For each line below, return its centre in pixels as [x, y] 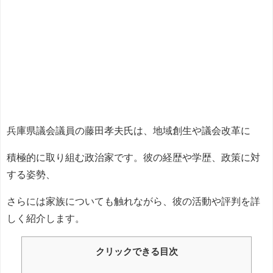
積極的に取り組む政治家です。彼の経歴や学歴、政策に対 [133, 157]
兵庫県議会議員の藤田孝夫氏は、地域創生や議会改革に [129, 130]
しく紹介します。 [46, 218]
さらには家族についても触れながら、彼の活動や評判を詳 [133, 201]
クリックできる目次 [136, 251]
